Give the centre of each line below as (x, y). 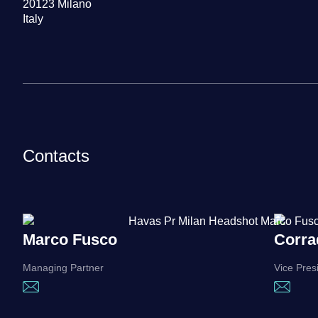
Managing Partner (63, 268)
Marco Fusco (70, 240)
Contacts (56, 155)
